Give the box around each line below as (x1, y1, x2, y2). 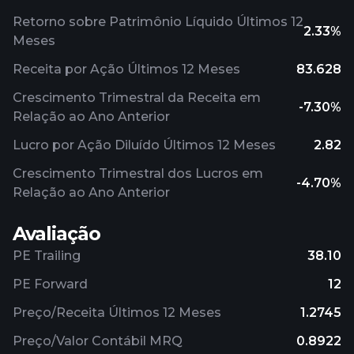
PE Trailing (13, 248, 81, 263)
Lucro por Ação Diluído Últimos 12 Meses (13, 137, 276, 153)
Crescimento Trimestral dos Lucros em (13, 166, 263, 181)
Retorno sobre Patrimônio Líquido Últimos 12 (13, 14, 303, 29)
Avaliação (13, 222, 100, 245)
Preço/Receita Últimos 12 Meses (13, 305, 221, 320)
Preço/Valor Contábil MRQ (13, 333, 183, 348)
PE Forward (13, 277, 88, 292)
